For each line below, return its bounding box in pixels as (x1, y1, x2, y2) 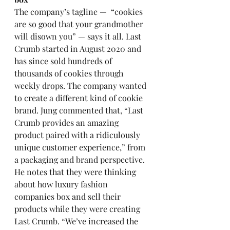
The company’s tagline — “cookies (14, 6, 145, 17)
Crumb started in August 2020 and (14, 43, 143, 54)
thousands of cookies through (14, 68, 125, 79)
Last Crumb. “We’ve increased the (14, 216, 140, 226)
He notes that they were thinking (14, 166, 138, 177)
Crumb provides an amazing (14, 117, 121, 128)
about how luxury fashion (14, 179, 110, 189)
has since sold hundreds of (14, 55, 114, 66)
